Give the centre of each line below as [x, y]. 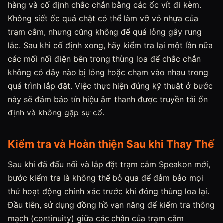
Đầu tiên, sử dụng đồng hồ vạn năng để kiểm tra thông [111, 205]
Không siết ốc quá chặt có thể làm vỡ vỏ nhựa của [103, 18]
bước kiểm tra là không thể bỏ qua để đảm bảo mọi [106, 178]
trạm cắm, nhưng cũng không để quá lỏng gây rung [105, 32]
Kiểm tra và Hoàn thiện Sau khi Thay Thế [111, 144]
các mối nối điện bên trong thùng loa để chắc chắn [104, 59]
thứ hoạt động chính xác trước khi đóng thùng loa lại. [109, 191]
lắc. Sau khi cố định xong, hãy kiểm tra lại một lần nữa [110, 45]
